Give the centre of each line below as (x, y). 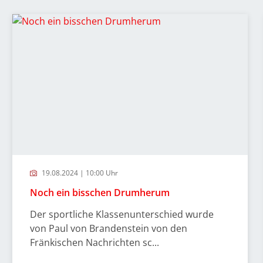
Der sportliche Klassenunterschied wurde (122, 214)
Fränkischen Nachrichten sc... (94, 242)
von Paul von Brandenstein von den (108, 228)
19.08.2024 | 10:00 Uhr (79, 173)
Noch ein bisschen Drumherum (100, 193)
